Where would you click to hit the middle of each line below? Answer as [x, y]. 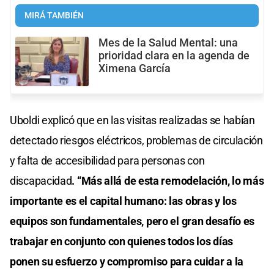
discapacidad [41, 180]
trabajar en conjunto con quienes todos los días [121, 241]
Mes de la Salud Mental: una [168, 43]
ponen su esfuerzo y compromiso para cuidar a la [127, 261]
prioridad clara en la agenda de [174, 56]
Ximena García [135, 69]
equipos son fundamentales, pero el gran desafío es [132, 221]
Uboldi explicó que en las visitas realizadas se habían [132, 120]
